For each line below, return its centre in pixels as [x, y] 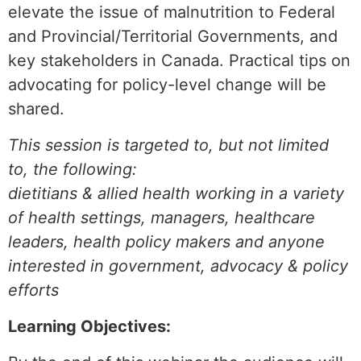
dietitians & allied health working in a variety [176, 193]
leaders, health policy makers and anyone [166, 241]
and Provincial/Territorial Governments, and [173, 36]
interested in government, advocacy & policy [178, 266]
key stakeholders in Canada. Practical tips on [179, 60]
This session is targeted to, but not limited [168, 145]
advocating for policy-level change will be [167, 84]
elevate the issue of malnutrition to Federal [172, 12]
